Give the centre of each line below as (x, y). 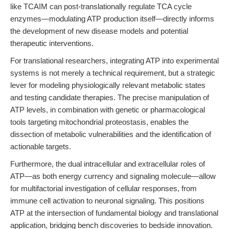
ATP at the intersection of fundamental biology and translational (114, 213)
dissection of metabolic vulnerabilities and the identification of (111, 134)
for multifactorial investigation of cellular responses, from (104, 188)
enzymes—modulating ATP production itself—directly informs (112, 19)
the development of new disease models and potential (99, 31)
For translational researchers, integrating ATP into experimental (114, 61)
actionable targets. (41, 146)
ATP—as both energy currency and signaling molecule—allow (113, 176)
